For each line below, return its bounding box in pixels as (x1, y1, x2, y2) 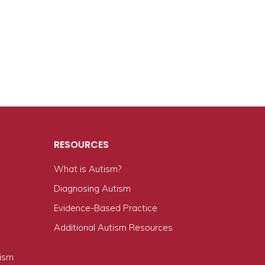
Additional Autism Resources (54, 222, 173, 233)
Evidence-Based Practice (54, 202, 157, 214)
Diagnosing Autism (54, 183, 131, 194)
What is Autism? (54, 163, 121, 174)
